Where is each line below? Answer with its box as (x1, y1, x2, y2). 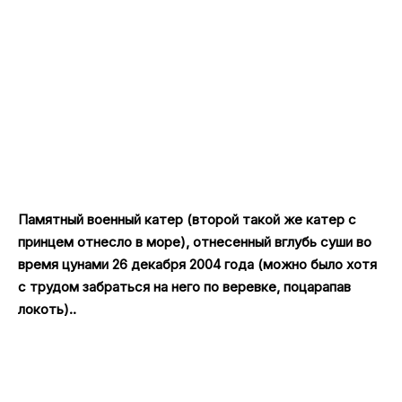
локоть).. (18, 301, 76, 319)
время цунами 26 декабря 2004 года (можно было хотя (18, 256, 377, 274)
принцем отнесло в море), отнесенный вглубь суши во (18, 233, 371, 251)
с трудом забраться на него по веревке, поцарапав (18, 278, 351, 296)
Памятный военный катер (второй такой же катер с (18, 211, 356, 229)
